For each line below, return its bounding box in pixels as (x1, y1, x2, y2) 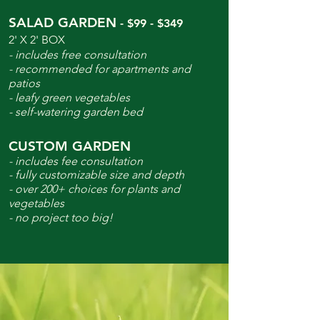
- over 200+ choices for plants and (9, 182, 180, 196)
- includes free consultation (9, 48, 146, 61)
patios (9, 76, 40, 90)
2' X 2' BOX (9, 33, 65, 46)
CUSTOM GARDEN (9, 138, 131, 154)
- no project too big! (9, 211, 113, 224)
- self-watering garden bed (9, 105, 143, 119)
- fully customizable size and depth (9, 168, 184, 181)
